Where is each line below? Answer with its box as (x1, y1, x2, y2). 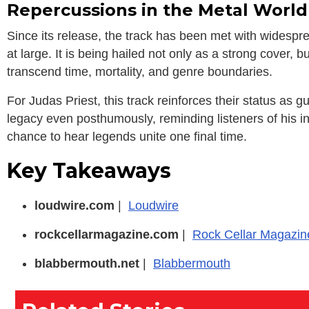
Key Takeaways (7, 158, 171, 184)
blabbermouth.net (34, 257, 143, 271)
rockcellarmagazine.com (34, 228, 182, 242)
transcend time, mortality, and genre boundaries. (7, 65, 272, 79)
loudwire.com (34, 199, 118, 213)
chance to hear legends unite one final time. (7, 130, 247, 144)
